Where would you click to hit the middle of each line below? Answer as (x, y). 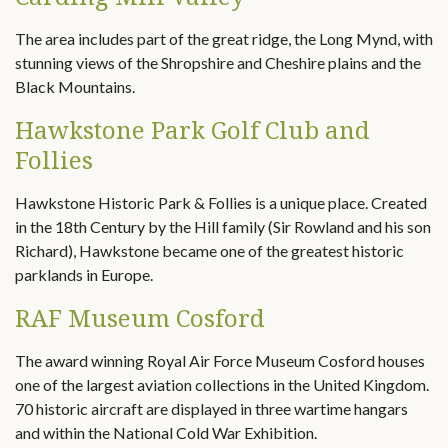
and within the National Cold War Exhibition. (166, 432)
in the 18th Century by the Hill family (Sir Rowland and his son (223, 226)
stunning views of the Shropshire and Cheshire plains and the (218, 62)
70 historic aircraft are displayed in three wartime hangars (211, 408)
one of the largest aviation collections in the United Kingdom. (222, 384)
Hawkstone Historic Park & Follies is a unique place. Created (221, 202)
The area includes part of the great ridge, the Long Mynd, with (224, 38)
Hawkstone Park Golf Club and (192, 129)
